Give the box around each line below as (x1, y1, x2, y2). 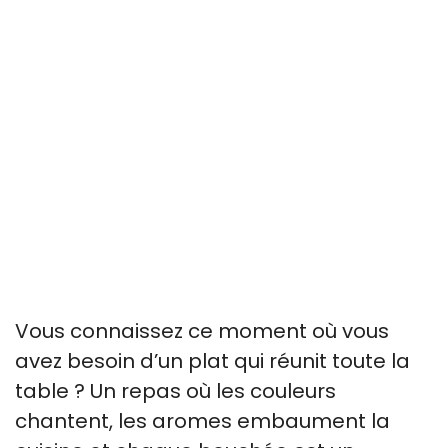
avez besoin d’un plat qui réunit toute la (15, 346, 410, 375)
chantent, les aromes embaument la (15, 406, 390, 435)
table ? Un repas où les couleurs (15, 376, 336, 405)
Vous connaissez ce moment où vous (15, 316, 389, 345)
